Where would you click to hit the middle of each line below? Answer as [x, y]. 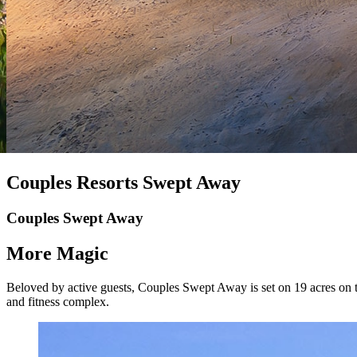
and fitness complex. [58, 301]
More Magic [57, 253]
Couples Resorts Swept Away [124, 182]
